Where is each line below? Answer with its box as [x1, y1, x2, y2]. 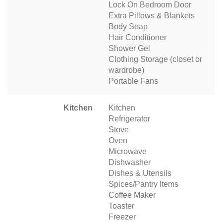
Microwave [109, 147, 147, 156]
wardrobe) [109, 66, 144, 75]
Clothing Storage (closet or [109, 55, 202, 64]
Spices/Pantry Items [109, 180, 178, 189]
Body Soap [109, 22, 148, 31]
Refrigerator [109, 114, 150, 123]
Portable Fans [109, 77, 158, 86]
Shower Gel [109, 44, 150, 53]
